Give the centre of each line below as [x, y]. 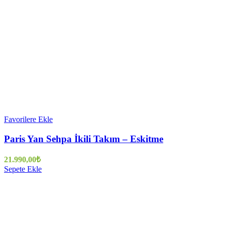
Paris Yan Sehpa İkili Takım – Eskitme [84, 139]
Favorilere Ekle [28, 119]
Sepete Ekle [23, 169]
